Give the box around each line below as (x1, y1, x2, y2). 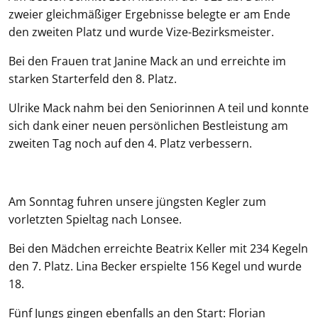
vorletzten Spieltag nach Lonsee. (9, 212, 182, 227)
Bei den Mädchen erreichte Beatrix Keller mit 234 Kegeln (9, 241, 308, 256)
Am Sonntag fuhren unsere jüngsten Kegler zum (9, 194, 266, 209)
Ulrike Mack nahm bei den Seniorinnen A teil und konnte (9, 100, 309, 116)
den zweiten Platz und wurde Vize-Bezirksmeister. (9, 24, 274, 40)
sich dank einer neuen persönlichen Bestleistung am (9, 118, 288, 133)
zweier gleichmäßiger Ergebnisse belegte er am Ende (9, 6, 290, 22)
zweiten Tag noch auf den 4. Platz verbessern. (9, 136, 252, 151)
